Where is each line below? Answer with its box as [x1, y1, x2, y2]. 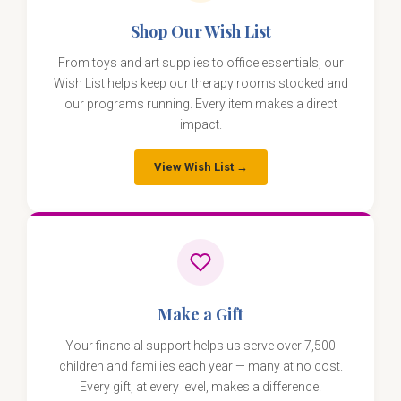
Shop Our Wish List [130, 21, 271, 43]
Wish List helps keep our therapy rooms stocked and [53, 76, 348, 91]
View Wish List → [153, 160, 248, 175]
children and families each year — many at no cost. [58, 359, 343, 374]
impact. [179, 117, 222, 132]
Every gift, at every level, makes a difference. [80, 380, 322, 395]
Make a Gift [158, 303, 244, 326]
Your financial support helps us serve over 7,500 [65, 338, 337, 354]
